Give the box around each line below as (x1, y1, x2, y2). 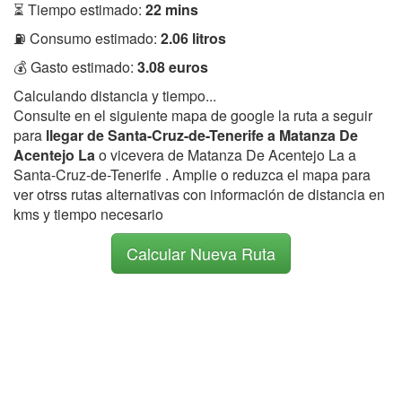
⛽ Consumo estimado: (13, 27, 161, 48)
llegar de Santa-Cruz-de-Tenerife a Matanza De (46, 124, 358, 145)
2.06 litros (161, 27, 226, 48)
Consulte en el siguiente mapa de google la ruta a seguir (13, 104, 372, 126)
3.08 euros (137, 56, 208, 77)
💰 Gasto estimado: (13, 56, 137, 77)
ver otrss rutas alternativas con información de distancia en (13, 183, 385, 205)
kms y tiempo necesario (13, 203, 163, 224)
